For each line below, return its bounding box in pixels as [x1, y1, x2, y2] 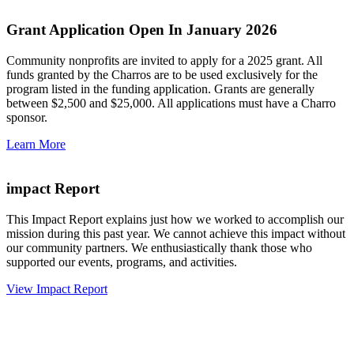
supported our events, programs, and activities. [6, 255, 237, 269]
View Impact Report [6, 282, 107, 296]
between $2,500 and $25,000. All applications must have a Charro [6, 96, 336, 110]
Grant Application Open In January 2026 [6, 21, 277, 39]
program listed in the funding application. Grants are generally [6, 81, 314, 96]
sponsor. [6, 110, 47, 124]
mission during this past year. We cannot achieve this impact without [6, 227, 345, 241]
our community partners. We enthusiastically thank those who [6, 241, 312, 255]
